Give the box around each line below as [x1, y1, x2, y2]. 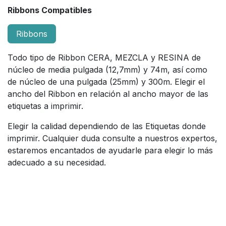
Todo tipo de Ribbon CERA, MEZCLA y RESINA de [8, 52, 201, 63]
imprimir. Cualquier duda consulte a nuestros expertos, [8, 133, 217, 143]
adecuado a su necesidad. [8, 157, 106, 167]
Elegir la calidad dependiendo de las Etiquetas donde [8, 121, 206, 131]
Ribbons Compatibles [8, 5, 92, 15]
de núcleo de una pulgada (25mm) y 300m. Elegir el [8, 76, 205, 87]
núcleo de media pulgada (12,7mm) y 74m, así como [8, 64, 207, 75]
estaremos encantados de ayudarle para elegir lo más [8, 145, 213, 155]
